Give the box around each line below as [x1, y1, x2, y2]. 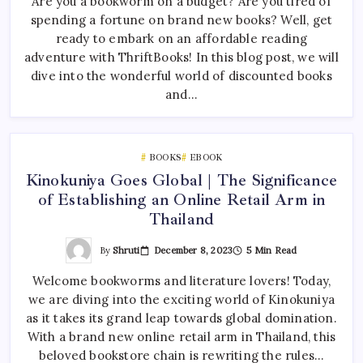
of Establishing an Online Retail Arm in [37, 189, 326, 210]
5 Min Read [244, 244, 297, 256]
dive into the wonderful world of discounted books [31, 67, 332, 83]
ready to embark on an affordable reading [55, 30, 308, 46]
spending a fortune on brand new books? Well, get [30, 11, 333, 28]
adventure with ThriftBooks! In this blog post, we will [24, 49, 339, 65]
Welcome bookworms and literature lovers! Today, [32, 273, 331, 289]
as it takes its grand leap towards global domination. [26, 310, 337, 327]
